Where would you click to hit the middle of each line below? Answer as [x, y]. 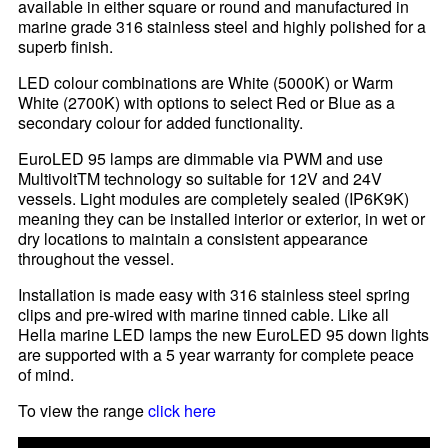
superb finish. [66, 47]
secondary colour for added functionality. [161, 123]
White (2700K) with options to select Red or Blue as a [207, 103]
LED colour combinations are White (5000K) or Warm [206, 83]
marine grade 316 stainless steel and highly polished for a [222, 27]
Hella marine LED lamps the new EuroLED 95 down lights [224, 335]
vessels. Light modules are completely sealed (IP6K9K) [214, 199]
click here [182, 411]
